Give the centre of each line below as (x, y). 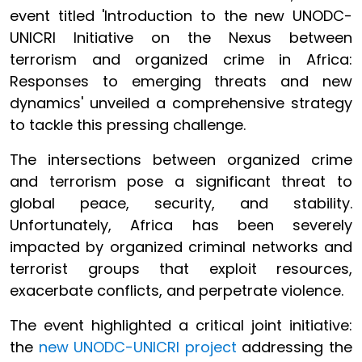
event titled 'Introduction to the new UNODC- (181, 16)
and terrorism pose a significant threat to (181, 181)
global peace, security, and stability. (181, 203)
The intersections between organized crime (181, 160)
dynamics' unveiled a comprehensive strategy (181, 103)
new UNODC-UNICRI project (137, 347)
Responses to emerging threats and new (181, 81)
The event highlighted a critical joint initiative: (181, 325)
